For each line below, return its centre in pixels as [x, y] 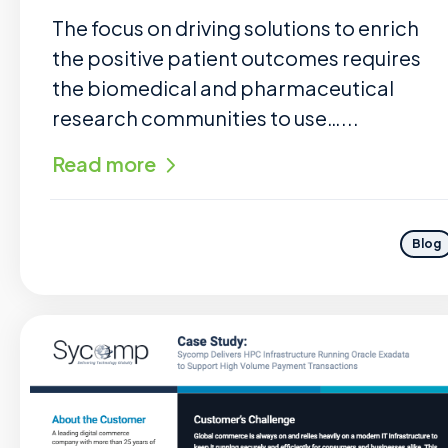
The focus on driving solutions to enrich [235, 27]
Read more [104, 163]
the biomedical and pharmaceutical [223, 87]
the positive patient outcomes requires [236, 57]
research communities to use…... [205, 117]
